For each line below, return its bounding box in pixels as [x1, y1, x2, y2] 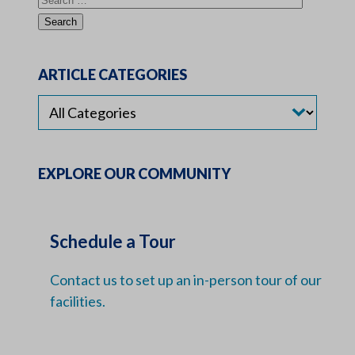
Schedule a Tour [50, 231, 176, 253]
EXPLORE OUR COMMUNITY [38, 165, 231, 183]
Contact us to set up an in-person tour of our [50, 271, 322, 289]
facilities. [50, 292, 105, 311]
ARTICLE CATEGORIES [38, 66, 187, 84]
